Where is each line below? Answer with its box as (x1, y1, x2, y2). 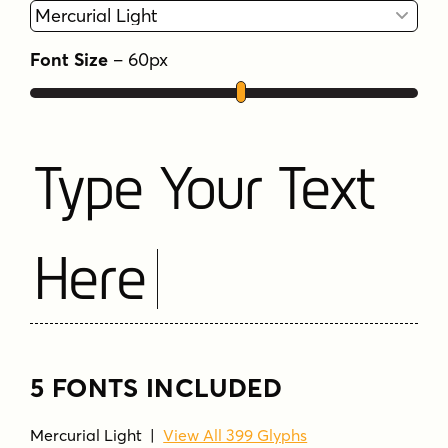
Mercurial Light (30, 424, 143, 445)
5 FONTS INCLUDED (30, 371, 283, 404)
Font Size (30, 48, 109, 72)
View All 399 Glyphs (163, 424, 308, 445)
